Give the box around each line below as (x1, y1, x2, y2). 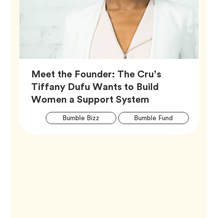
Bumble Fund (134, 113, 173, 123)
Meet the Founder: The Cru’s (31, 67, 162, 82)
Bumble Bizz (62, 113, 100, 123)
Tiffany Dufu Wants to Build (31, 79, 159, 94)
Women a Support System (31, 92, 150, 107)
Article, (149, 91, 182, 107)
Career (143, 131, 164, 141)
